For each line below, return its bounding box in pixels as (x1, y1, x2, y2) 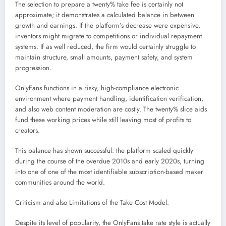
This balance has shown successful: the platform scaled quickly (15, 146, 193, 156)
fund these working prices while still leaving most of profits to (15, 115, 191, 125)
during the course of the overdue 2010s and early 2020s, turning (15, 156, 204, 166)
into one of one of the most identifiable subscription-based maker (15, 167, 203, 177)
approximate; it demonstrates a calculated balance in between (15, 10, 194, 20)
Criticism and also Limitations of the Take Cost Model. (15, 198, 169, 208)
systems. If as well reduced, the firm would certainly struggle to (15, 41, 196, 51)
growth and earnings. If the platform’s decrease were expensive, (15, 20, 200, 30)
